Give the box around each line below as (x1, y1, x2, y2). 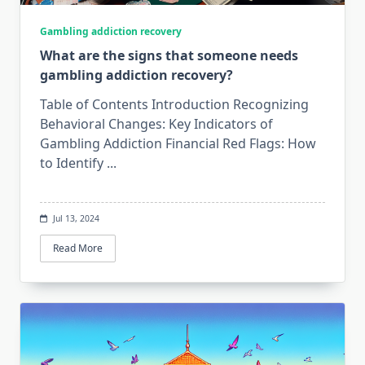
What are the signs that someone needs (40, 46, 298, 64)
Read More (53, 241, 103, 256)
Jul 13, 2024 (52, 212, 99, 224)
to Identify (40, 153, 103, 172)
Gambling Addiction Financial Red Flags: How (40, 134, 316, 152)
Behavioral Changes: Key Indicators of (40, 114, 273, 133)
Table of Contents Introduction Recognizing (40, 95, 309, 113)
